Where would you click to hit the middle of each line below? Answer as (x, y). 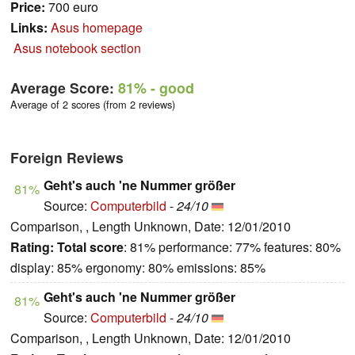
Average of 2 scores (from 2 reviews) (93, 104)
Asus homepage (97, 27)
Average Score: (64, 87)
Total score (90, 246)
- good (170, 88)
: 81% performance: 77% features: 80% (232, 246)
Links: (29, 27)
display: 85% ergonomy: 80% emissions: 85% (138, 267)
